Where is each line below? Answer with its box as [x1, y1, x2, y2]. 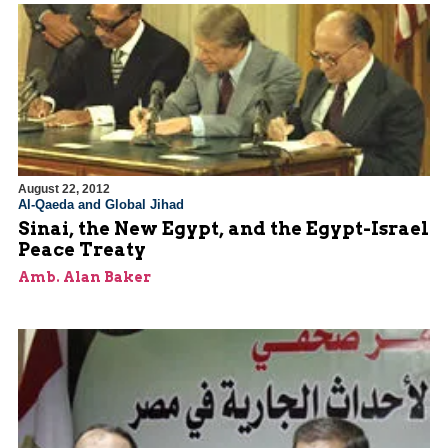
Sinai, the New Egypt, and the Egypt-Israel [18, 218, 429, 240]
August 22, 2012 [18, 182, 110, 197]
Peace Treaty [18, 239, 146, 261]
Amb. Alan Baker [18, 269, 151, 286]
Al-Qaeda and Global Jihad [18, 197, 184, 213]
